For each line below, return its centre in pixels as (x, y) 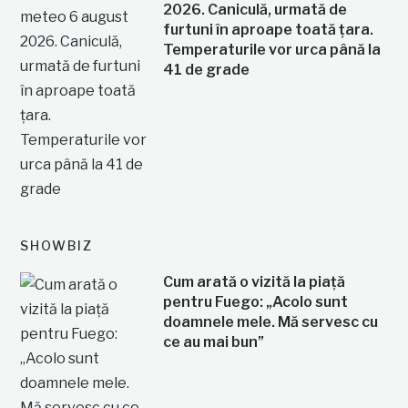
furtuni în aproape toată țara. (268, 30)
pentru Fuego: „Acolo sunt (255, 302)
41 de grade (206, 70)
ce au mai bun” (213, 342)
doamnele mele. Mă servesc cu (270, 322)
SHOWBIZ (57, 246)
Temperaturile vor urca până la (271, 50)
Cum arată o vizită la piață (254, 282)
